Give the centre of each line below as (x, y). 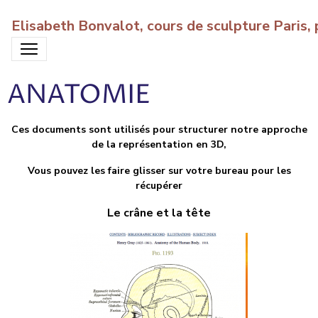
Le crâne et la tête (159, 213)
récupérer (159, 186)
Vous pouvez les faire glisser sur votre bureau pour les (159, 171)
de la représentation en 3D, (159, 144)
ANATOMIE (79, 95)
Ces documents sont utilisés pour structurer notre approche (159, 130)
